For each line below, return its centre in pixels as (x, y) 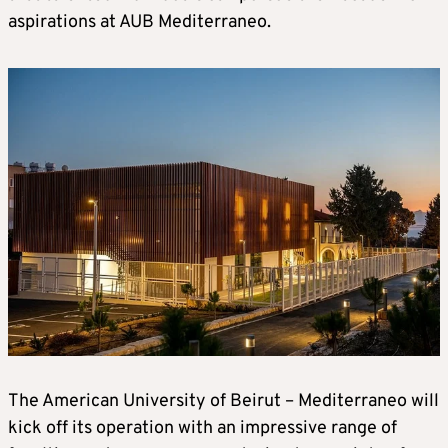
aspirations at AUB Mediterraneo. (139, 22)
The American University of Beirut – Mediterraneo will (223, 402)
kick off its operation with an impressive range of (202, 429)
